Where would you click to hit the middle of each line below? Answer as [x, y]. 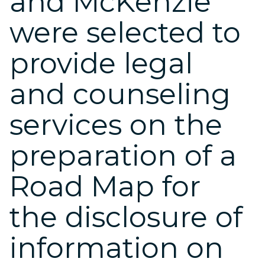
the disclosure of [126, 217]
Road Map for [105, 186]
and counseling [120, 94]
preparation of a [123, 156]
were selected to [125, 33]
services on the [116, 125]
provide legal [101, 63]
